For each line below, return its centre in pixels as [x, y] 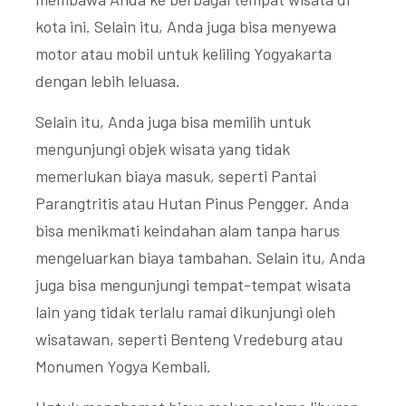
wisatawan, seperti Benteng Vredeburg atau [189, 339]
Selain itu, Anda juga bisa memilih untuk [173, 121]
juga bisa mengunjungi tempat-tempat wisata [193, 285]
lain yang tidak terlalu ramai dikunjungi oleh [185, 312]
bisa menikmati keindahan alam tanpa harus [188, 230]
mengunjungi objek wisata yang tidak [163, 149]
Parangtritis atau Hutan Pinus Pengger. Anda [192, 203]
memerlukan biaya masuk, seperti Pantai [176, 176]
